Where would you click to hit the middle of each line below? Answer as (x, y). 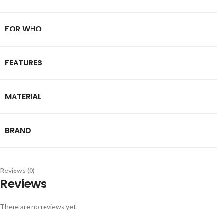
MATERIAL (23, 97)
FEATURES (23, 63)
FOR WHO (23, 29)
